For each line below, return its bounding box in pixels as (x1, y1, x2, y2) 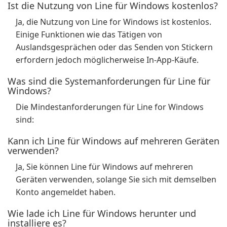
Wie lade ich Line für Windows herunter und (8, 207, 196, 219)
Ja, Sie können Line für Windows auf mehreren (16, 161, 193, 172)
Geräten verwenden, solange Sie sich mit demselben (16, 174, 216, 185)
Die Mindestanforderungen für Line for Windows (16, 101, 204, 112)
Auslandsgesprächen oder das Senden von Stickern (16, 42, 213, 53)
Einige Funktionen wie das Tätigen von (16, 29, 162, 40)
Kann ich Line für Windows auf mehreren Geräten (8, 135, 219, 147)
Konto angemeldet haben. (16, 186, 116, 198)
